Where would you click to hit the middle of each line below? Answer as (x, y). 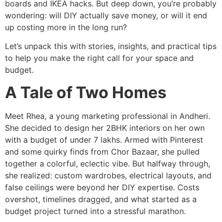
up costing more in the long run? (66, 27)
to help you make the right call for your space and (99, 58)
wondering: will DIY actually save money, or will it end (106, 15)
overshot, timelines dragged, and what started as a (101, 199)
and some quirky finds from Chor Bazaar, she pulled (102, 151)
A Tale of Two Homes (86, 92)
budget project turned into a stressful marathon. (95, 211)
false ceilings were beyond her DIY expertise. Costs (102, 187)
